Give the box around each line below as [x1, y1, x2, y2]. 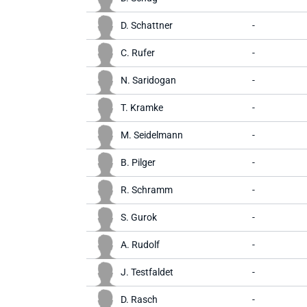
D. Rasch [121, 294, 158, 305]
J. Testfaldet [121, 267, 173, 278]
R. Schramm [121, 184, 173, 195]
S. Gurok [121, 212, 157, 223]
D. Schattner [121, 20, 173, 31]
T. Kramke [121, 102, 163, 113]
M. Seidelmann [121, 130, 183, 140]
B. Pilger [121, 157, 156, 168]
